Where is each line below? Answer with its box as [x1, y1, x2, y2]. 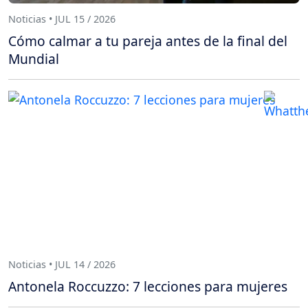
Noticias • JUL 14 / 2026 [8, 258, 115, 272]
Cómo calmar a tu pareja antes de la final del [8, 31, 287, 50]
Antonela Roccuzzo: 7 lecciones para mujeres [8, 276, 287, 296]
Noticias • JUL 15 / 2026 [8, 12, 115, 26]
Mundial [8, 49, 59, 68]
